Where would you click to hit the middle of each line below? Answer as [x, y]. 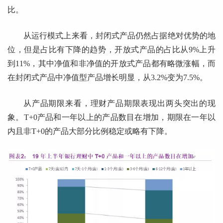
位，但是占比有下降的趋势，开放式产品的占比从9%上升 [111, 50]
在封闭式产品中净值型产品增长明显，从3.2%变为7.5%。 [108, 78]
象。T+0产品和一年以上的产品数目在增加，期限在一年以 [111, 117]
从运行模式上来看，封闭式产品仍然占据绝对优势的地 [119, 36]
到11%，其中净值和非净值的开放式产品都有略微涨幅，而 [111, 64]
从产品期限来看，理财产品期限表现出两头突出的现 [119, 104]
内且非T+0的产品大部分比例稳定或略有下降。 [90, 131]
